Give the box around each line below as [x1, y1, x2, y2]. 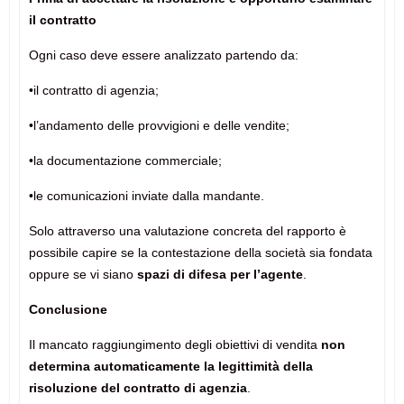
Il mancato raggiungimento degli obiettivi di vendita [28, 337, 321, 353]
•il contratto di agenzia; [28, 83, 159, 98]
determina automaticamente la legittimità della [28, 359, 313, 374]
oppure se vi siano [28, 267, 137, 282]
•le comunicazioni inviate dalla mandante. [28, 188, 264, 204]
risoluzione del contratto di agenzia [28, 381, 247, 396]
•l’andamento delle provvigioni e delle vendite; [28, 118, 289, 133]
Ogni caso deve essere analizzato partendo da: [28, 48, 298, 63]
